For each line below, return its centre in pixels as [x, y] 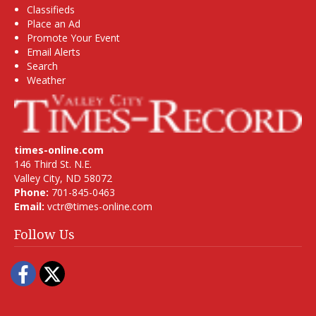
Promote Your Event [73, 37]
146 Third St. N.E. [53, 164]
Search [42, 66]
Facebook [71, 274]
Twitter [95, 274]
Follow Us [44, 235]
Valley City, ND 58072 [63, 178]
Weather [46, 80]
